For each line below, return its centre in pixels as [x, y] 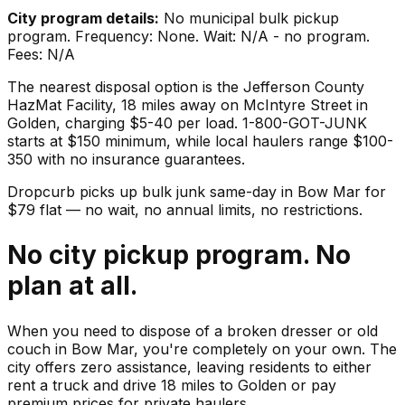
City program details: [83, 18]
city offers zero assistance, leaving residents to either [189, 367]
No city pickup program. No [179, 254]
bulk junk [174, 191]
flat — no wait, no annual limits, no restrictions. [199, 209]
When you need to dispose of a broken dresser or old [193, 331]
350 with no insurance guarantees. [126, 159]
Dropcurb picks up [75, 191]
